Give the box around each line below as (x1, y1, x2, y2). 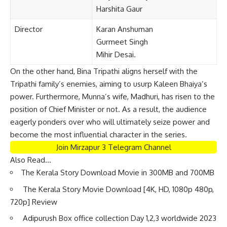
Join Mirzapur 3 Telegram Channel (56, 142, 171, 153)
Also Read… (10, 155, 51, 165)
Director (14, 24, 43, 34)
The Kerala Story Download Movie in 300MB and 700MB (21, 168, 214, 178)
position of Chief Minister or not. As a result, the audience (10, 104, 207, 115)
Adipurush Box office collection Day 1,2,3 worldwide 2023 (23, 213, 216, 223)
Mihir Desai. (96, 50, 136, 60)
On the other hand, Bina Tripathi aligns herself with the (10, 66, 198, 77)
